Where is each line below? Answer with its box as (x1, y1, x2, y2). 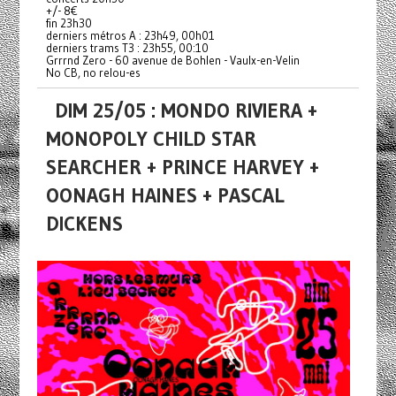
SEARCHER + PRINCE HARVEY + (45, 155, 319, 180)
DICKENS (45, 211, 123, 237)
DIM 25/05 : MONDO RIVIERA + (54, 98, 317, 124)
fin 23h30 (45, 16, 92, 31)
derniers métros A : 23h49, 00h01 (45, 28, 215, 43)
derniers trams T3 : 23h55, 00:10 (45, 41, 209, 56)
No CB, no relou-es (45, 65, 141, 80)
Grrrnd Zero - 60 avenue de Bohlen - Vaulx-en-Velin (45, 53, 300, 68)
